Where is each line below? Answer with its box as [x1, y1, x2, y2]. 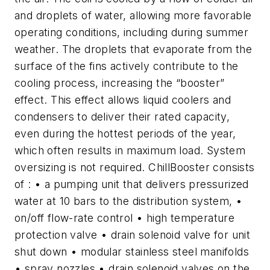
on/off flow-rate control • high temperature [14, 211, 235, 224]
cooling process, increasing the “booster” [14, 76, 225, 89]
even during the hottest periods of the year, [14, 127, 236, 140]
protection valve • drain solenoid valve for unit [14, 228, 251, 241]
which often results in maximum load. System [14, 143, 246, 157]
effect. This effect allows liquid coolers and [14, 93, 231, 106]
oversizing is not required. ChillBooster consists [14, 160, 255, 174]
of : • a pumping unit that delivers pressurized [14, 177, 249, 190]
